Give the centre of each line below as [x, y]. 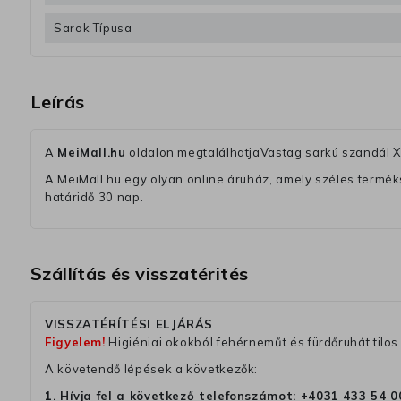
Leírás [58, 102]
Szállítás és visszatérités [140, 274]
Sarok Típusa [93, 28]
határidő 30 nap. [94, 197]
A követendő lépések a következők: [152, 369]
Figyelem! [75, 342]
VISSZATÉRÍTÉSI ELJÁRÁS [129, 324]
